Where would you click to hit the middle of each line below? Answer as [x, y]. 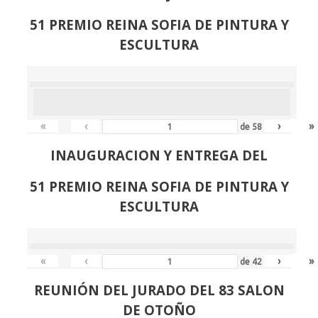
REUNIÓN [66, 290]
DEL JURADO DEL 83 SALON [192, 290]
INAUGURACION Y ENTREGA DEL [159, 155]
